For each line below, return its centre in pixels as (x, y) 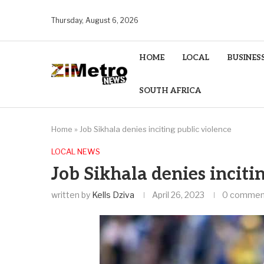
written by (72, 195)
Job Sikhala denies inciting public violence (156, 129)
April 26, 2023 (178, 195)
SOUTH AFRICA (170, 91)
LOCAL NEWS (76, 151)
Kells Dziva (113, 195)
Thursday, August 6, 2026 (95, 20)
